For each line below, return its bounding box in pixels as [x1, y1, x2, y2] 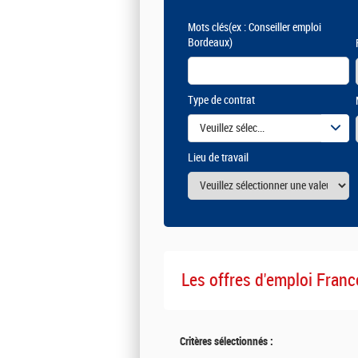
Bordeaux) [188, 35, 233, 50]
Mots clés [188, 20, 229, 34]
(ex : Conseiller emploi [229, 20, 321, 34]
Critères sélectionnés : [180, 334, 273, 348]
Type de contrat [188, 93, 255, 107]
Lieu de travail [188, 150, 249, 165]
